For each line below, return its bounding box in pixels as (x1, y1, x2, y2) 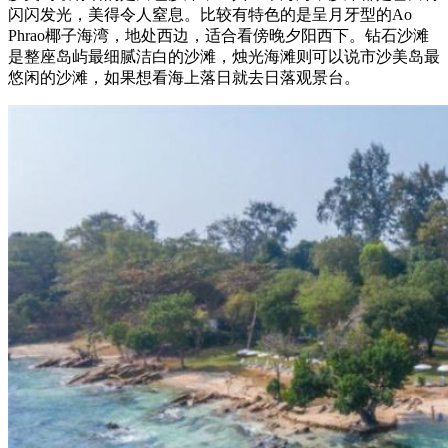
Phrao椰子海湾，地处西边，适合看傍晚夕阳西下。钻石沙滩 (8, 27, 429, 45)
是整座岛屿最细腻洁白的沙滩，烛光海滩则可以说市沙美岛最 (8, 48, 440, 66)
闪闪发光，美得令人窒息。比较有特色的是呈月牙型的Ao (8, 6, 412, 24)
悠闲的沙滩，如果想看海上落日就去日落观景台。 (8, 69, 360, 87)
